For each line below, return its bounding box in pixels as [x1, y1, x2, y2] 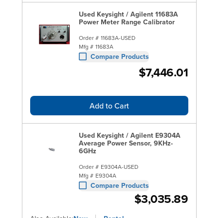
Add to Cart [89, 100, 129, 111]
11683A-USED [100, 33, 135, 42]
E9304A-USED [100, 162, 138, 171]
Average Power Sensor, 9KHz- [78, 138, 173, 148]
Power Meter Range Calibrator [78, 17, 175, 27]
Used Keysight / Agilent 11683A [78, 9, 178, 19]
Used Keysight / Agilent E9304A [78, 130, 181, 140]
